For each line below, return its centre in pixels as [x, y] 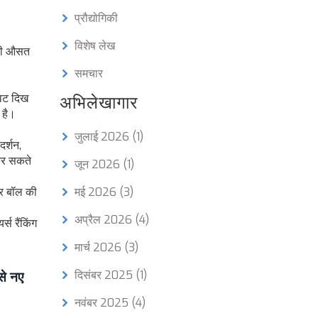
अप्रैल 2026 [104, 220]
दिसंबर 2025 [105, 275]
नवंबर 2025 [103, 303]
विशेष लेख [94, 46]
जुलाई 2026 [103, 137]
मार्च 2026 [99, 247]
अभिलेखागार [98, 103]
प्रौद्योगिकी [96, 18]
